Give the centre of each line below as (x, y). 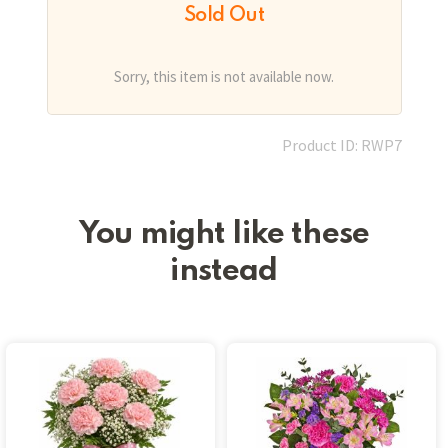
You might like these (224, 235)
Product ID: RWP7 (341, 145)
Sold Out (224, 16)
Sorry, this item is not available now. (224, 77)
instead (224, 272)
